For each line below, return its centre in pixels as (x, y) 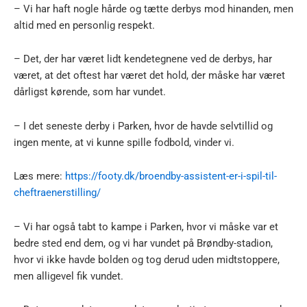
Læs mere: (39, 176)
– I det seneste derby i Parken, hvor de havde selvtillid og (143, 126)
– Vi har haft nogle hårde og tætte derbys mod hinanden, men (153, 9)
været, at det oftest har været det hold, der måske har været (149, 76)
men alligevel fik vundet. (69, 276)
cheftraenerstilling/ (57, 193)
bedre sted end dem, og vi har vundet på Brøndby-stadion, (143, 243)
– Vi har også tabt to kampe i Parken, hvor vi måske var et (146, 226)
